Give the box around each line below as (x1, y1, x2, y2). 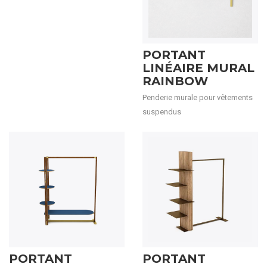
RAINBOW (142, 74, 208, 88)
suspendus (142, 107, 181, 116)
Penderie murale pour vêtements (142, 93, 253, 102)
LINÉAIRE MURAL (142, 61, 254, 75)
